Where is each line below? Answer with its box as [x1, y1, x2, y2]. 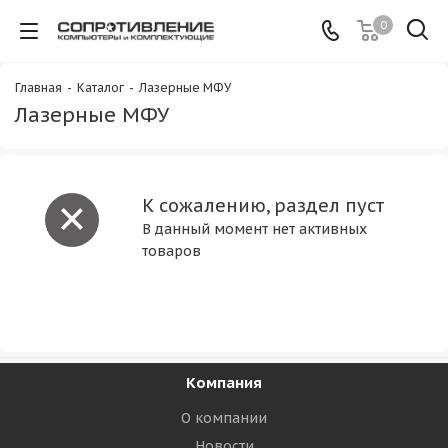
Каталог [77, 80, 124, 95]
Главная [15, 80, 62, 95]
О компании [181, 409, 267, 427]
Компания [186, 373, 262, 392]
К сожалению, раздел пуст [142, 194, 384, 217]
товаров [142, 242, 201, 260]
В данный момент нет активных [142, 220, 367, 238]
